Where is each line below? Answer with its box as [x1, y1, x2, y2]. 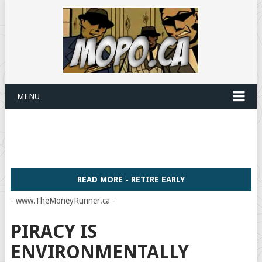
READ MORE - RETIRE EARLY [77, 175, 185, 184]
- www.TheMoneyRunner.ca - [10, 196, 115, 205]
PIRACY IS [10, 220, 97, 243]
